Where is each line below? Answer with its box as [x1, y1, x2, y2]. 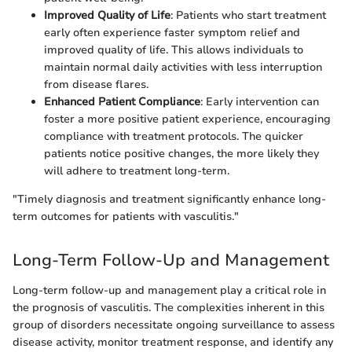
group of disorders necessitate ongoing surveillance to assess [13, 317, 335, 332]
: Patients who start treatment [170, 8, 326, 24]
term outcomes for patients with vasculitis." [13, 209, 239, 225]
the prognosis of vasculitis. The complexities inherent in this [13, 299, 324, 315]
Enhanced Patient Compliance [44, 94, 200, 110]
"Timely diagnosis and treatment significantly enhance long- [13, 192, 326, 207]
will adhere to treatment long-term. [44, 163, 229, 179]
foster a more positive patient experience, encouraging [44, 112, 331, 127]
